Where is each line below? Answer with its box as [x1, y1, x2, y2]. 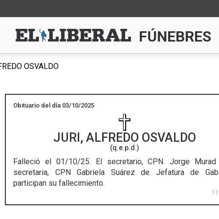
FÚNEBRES [139, 28, 212, 45]
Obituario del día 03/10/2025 [13, 102, 95, 109]
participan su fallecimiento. [13, 178, 105, 188]
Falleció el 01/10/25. [13, 157, 91, 166]
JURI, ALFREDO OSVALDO [53, 131, 196, 145]
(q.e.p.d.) [109, 144, 139, 152]
